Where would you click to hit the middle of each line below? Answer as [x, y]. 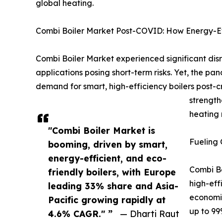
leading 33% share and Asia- [113, 186]
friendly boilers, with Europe [112, 172]
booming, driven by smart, [108, 144]
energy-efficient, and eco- [107, 158]
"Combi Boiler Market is [102, 131]
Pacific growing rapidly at [107, 200]
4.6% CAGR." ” [80, 214]
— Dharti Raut [150, 214]
